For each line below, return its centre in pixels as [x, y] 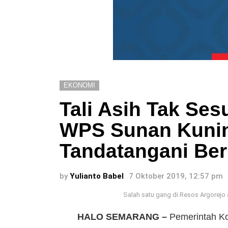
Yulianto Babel [97, 176]
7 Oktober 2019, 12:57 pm [176, 176]
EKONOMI [79, 85]
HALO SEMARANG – [122, 217]
